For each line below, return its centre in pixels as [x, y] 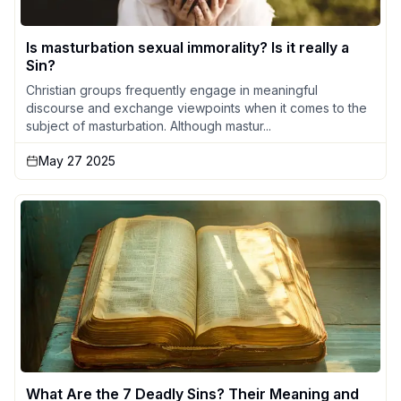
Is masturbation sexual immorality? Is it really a [188, 47]
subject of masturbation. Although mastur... [149, 126]
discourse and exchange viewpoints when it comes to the [196, 108]
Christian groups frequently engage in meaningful [172, 90]
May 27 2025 [77, 161]
